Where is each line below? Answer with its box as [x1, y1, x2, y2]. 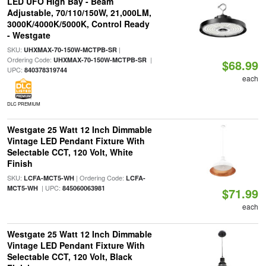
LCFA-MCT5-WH [23, 173, 74, 182]
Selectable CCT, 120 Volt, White [7, 146, 133, 158]
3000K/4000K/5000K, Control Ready [7, 18, 150, 30]
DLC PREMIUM [7, 100, 40, 107]
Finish [7, 157, 33, 169]
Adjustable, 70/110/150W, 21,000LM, [7, 7, 151, 18]
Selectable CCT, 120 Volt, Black [7, 251, 132, 262]
